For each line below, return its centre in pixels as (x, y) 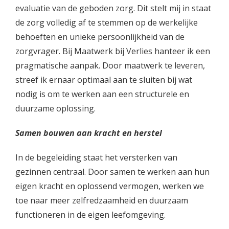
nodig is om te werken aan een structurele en (102, 94)
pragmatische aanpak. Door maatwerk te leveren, (110, 65)
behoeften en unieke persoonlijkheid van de (100, 37)
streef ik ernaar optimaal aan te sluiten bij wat (104, 80)
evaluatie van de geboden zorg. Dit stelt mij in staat (113, 8)
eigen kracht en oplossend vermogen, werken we (110, 186)
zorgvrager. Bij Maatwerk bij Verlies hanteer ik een (113, 51)
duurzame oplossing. (55, 108)
